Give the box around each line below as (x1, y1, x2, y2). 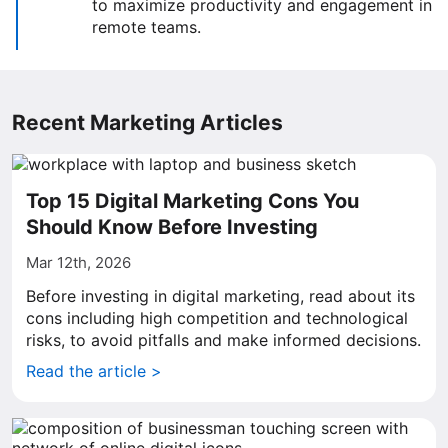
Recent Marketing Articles (12, 110, 283, 135)
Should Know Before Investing (26, 215, 318, 239)
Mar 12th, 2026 (26, 253, 131, 272)
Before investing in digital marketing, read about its (26, 286, 415, 306)
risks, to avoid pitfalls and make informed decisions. (26, 330, 421, 350)
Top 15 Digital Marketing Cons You (26, 189, 359, 213)
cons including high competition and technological (26, 308, 408, 328)
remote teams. (92, 17, 201, 37)
